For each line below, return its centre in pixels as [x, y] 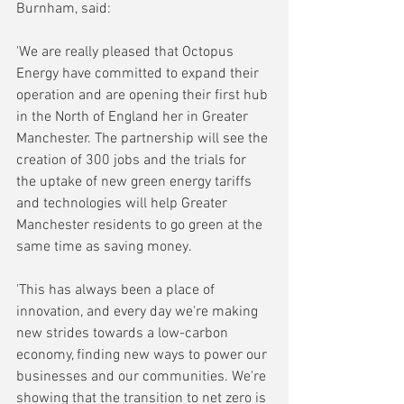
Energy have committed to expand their [139, 73]
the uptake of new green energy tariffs [136, 182]
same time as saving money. [104, 247]
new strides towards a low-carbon [124, 333]
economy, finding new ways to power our [143, 355]
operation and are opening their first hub [144, 95]
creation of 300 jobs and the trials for [133, 160]
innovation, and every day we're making [139, 312]
